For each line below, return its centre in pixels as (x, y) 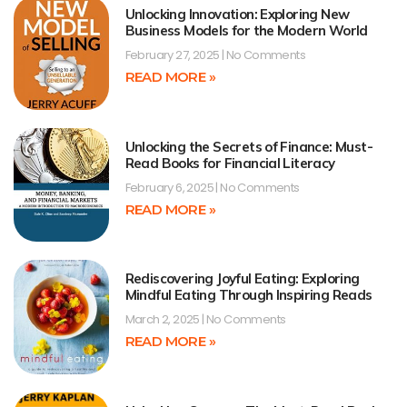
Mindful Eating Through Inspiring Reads (248, 295)
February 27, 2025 (173, 55)
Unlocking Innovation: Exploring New (237, 15)
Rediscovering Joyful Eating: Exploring (242, 279)
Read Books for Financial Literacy (230, 163)
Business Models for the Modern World (246, 31)
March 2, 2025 (164, 320)
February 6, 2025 (170, 187)
